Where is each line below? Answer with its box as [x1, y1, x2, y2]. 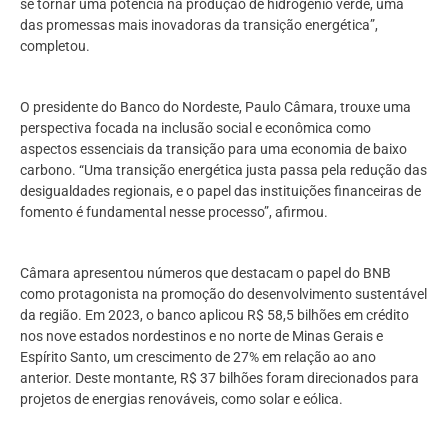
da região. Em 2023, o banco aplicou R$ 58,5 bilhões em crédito [20, 306, 409, 323]
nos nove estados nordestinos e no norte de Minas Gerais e [20, 327, 383, 344]
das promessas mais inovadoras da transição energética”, [20, 16, 378, 33]
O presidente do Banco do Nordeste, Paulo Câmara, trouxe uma [20, 98, 411, 115]
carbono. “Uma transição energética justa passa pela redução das [20, 161, 427, 178]
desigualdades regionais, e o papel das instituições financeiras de [20, 182, 421, 199]
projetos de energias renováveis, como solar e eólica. [20, 390, 343, 407]
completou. [20, 37, 90, 54]
